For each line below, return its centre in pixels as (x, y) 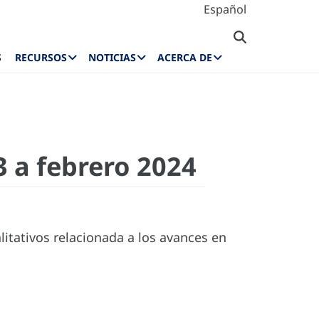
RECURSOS (41, 58)
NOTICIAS (113, 58)
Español (225, 9)
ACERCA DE (185, 58)
